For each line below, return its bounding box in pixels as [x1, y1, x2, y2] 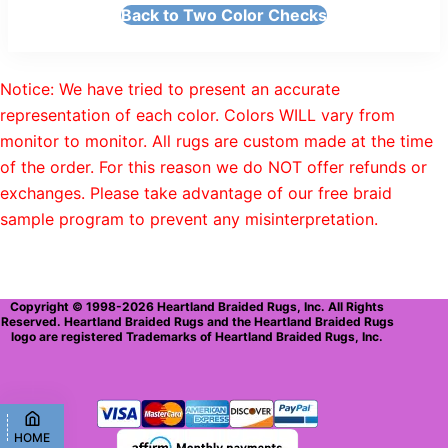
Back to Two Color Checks [121, 5, 327, 26]
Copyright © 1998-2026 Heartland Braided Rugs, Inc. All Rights [10, 298, 385, 314]
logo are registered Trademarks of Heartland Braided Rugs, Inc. [11, 328, 384, 344]
